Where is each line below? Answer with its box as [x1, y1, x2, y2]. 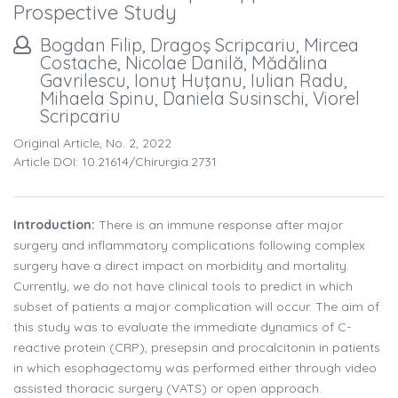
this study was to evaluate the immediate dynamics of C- [13, 319, 351, 336]
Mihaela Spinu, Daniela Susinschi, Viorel [40, 87, 360, 110]
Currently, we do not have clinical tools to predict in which [13, 278, 353, 295]
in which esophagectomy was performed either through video [13, 360, 377, 377]
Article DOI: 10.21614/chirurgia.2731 [13, 154, 217, 171]
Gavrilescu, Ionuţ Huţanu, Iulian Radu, [40, 69, 347, 92]
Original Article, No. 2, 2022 [13, 135, 171, 152]
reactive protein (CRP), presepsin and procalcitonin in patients [13, 339, 380, 356]
